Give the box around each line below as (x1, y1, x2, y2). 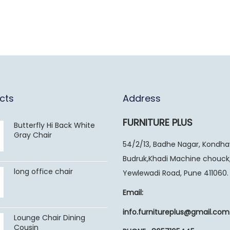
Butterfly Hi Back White (13, 120, 95, 130)
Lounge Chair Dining (13, 212, 85, 223)
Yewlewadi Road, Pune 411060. (123, 167, 228, 178)
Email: (123, 187, 143, 198)
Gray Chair (13, 129, 52, 140)
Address (123, 91, 161, 105)
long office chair (13, 166, 73, 177)
